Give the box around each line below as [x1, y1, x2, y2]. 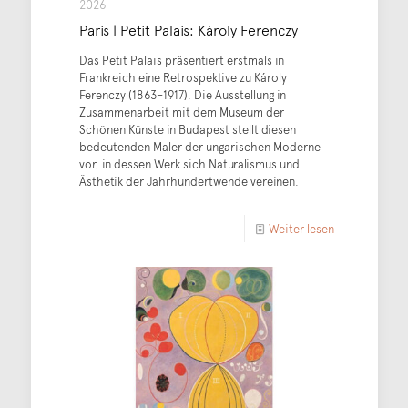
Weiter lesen [268, 220, 334, 238]
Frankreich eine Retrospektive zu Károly [78, 69, 287, 87]
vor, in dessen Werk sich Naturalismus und [78, 156, 300, 173]
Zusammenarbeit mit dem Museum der [78, 104, 284, 121]
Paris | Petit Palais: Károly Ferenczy [78, 19, 298, 40]
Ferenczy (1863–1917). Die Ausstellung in [78, 87, 286, 104]
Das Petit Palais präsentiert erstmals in [78, 52, 284, 69]
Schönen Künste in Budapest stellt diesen [78, 121, 296, 138]
